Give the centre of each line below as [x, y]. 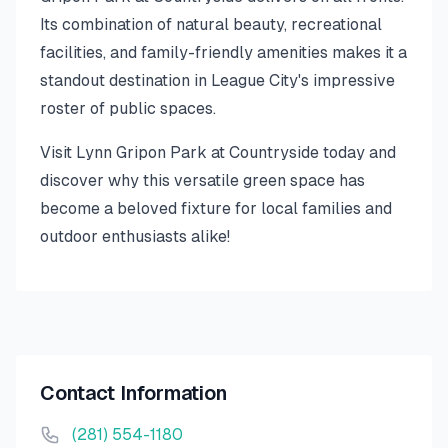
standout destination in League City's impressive [217, 80]
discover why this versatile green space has [202, 180]
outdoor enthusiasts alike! [135, 236]
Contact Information [133, 393]
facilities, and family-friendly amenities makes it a [223, 52]
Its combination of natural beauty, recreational [211, 24]
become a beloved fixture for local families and [216, 208]
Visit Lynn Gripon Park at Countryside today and [218, 152]
